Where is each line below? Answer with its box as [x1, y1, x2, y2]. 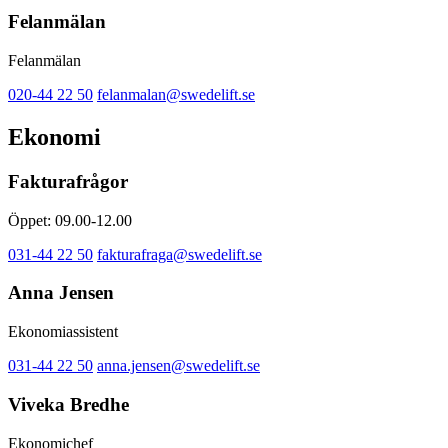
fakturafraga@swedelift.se [97, 245, 262, 263]
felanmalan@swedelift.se [97, 86, 255, 104]
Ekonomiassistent [8, 323, 118, 341]
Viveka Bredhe [8, 393, 129, 415]
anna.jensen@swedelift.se [97, 357, 260, 375]
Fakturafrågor [8, 170, 128, 192]
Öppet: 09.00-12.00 [8, 211, 132, 229]
